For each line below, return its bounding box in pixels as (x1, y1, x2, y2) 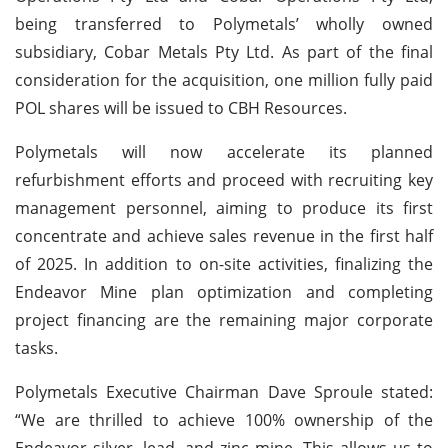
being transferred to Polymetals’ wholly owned (15, 12, 433, 35)
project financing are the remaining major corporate (15, 308, 433, 331)
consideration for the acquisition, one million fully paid (15, 68, 433, 91)
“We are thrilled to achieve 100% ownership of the (15, 408, 433, 431)
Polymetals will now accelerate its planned (15, 140, 433, 163)
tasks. (15, 336, 58, 359)
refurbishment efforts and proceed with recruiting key (15, 168, 433, 191)
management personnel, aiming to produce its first (15, 196, 433, 219)
